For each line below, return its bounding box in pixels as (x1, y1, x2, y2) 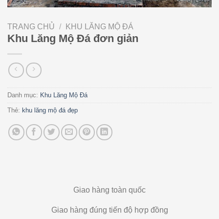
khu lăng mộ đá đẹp (22, 107, 78, 114)
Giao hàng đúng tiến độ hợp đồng (51, 206, 168, 215)
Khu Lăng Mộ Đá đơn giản (7, 32, 138, 44)
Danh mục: (7, 91, 40, 99)
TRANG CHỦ (7, 22, 55, 31)
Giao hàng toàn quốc (73, 186, 146, 195)
